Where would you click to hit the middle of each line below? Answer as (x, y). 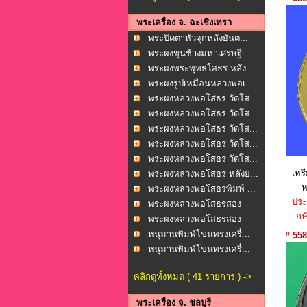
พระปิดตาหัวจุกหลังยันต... (198, 38)
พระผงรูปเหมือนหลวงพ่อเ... (201, 83)
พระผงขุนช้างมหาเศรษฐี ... (200, 53)
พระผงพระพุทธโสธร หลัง (197, 68)
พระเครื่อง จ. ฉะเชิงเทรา (184, 22)
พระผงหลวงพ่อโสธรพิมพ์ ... (202, 189)
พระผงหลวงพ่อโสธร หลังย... (203, 174)
